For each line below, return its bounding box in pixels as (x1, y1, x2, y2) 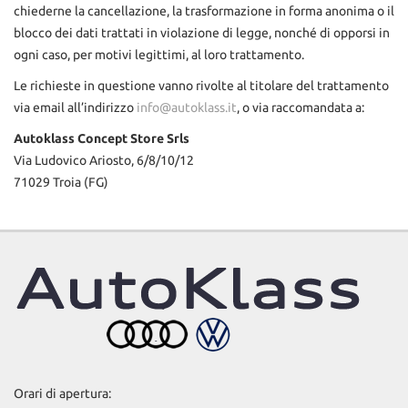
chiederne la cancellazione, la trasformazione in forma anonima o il (14, 4, 394, 18)
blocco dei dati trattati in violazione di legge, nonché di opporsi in (14, 25, 390, 40)
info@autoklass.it (137, 100, 237, 115)
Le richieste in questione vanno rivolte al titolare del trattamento (14, 78, 389, 93)
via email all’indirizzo (14, 100, 137, 115)
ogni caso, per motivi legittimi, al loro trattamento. (14, 47, 304, 62)
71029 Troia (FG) (14, 175, 108, 189)
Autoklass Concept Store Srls (14, 131, 189, 146)
